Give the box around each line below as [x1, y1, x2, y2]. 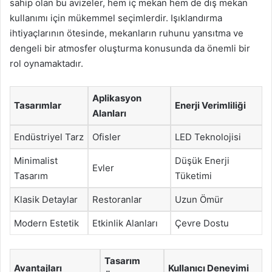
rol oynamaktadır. [10, 58, 83, 69]
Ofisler [92, 131, 121, 143]
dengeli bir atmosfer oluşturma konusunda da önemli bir [10, 42, 250, 54]
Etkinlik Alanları [92, 217, 158, 229]
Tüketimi [175, 170, 212, 182]
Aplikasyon [92, 92, 141, 104]
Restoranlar [92, 194, 142, 205]
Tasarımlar [14, 100, 61, 111]
